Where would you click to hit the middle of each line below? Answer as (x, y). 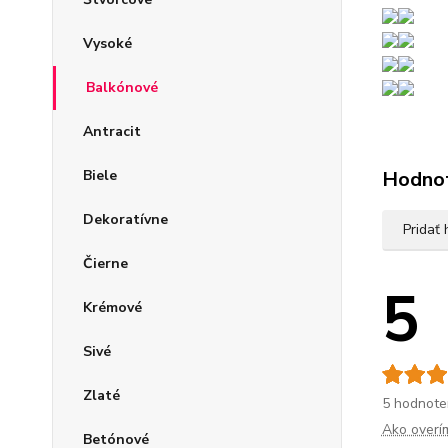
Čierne (105, 264)
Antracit (112, 132)
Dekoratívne (125, 220)
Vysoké (107, 44)
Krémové (112, 308)
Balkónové (122, 88)
